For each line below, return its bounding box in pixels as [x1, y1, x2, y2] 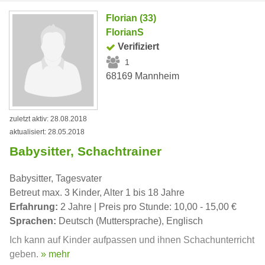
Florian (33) [106, 13, 157, 23]
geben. [9, 249, 41, 260]
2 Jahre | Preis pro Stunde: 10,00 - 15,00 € [58, 202, 237, 212]
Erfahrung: [9, 202, 58, 212]
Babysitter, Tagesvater [9, 173, 102, 184]
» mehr [41, 249, 70, 260]
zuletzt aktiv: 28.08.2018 [9, 115, 87, 124]
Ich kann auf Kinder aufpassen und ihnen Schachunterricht [9, 235, 254, 245]
